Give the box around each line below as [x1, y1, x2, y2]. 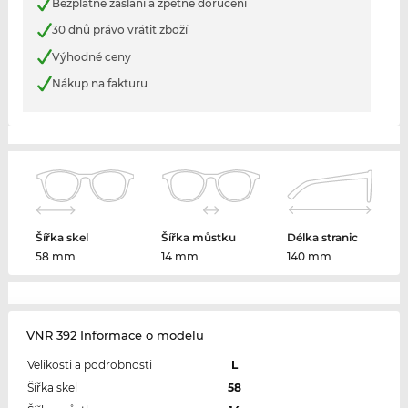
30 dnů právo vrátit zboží [51, 23, 188, 37]
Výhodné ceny [51, 49, 131, 64]
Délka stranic [286, 229, 358, 244]
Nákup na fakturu [51, 76, 148, 91]
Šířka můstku [161, 229, 237, 244]
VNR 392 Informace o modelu [25, 327, 204, 342]
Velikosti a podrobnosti [26, 357, 152, 372]
